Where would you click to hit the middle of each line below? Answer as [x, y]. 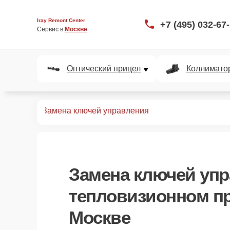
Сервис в [51, 29]
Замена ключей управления [95, 111]
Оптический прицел [104, 69]
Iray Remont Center [61, 20]
